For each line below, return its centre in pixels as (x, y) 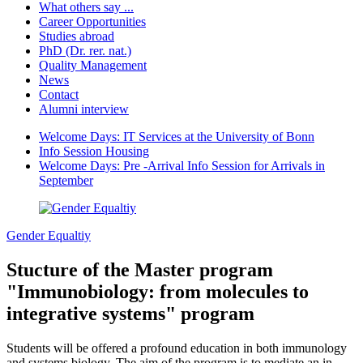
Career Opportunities (92, 22)
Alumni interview (84, 109)
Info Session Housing (94, 152)
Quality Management (93, 66)
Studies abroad (77, 36)
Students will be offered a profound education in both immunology (177, 348)
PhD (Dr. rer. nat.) (85, 51)
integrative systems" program (130, 314)
